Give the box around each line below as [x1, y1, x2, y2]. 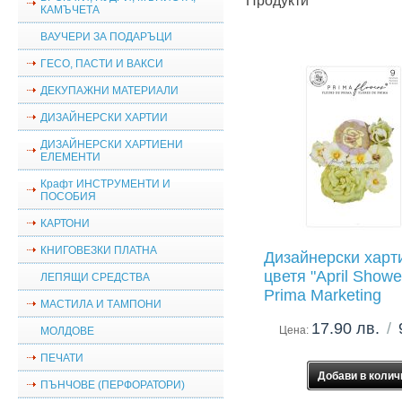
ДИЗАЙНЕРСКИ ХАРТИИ [40, 111, 168, 124]
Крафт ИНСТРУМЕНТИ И [40, 178, 170, 190]
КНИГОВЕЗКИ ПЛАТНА [40, 244, 157, 257]
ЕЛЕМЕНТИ [40, 151, 100, 163]
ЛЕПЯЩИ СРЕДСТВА [40, 271, 150, 284]
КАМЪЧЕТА [40, 4, 100, 16]
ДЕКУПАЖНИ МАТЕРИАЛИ [40, 84, 179, 97]
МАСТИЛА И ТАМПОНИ [40, 298, 162, 310]
